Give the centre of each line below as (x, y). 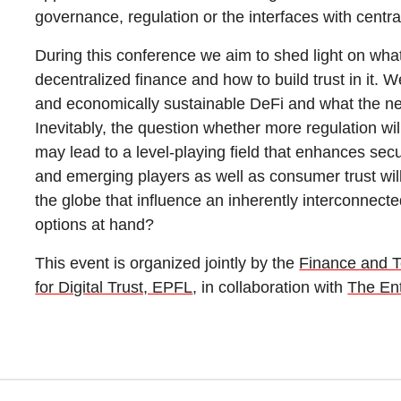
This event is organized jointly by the (167, 263)
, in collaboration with (270, 287)
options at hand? (95, 224)
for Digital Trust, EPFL (114, 287)
